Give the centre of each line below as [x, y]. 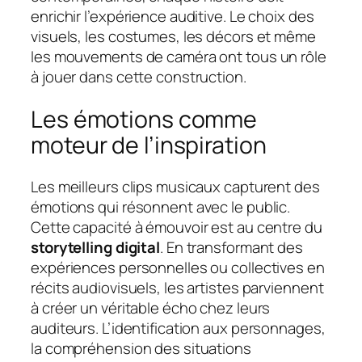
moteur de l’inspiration [149, 145]
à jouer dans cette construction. [139, 77]
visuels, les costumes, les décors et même [173, 37]
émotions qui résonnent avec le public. [161, 207]
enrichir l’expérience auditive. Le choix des [173, 17]
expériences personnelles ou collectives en [178, 268]
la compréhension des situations [141, 349]
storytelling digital [95, 248]
